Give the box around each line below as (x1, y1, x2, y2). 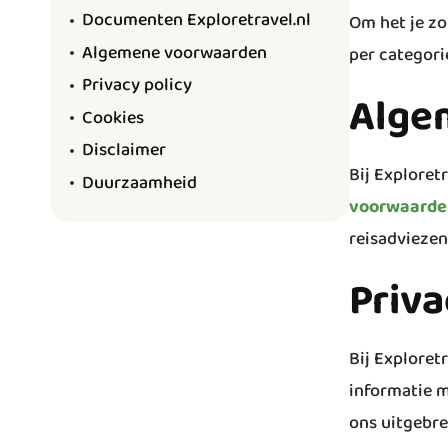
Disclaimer (82, 136, 166, 164)
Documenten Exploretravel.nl (82, 6, 311, 34)
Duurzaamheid (82, 168, 197, 197)
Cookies (82, 103, 144, 132)
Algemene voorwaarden (82, 38, 267, 67)
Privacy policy (82, 71, 192, 99)
